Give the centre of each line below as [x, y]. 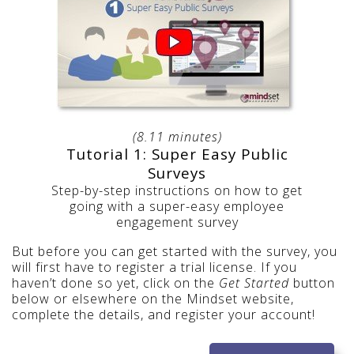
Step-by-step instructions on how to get [177, 191]
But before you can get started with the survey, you [175, 252]
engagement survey [177, 222]
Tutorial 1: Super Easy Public [177, 154]
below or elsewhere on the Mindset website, [153, 299]
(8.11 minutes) [177, 137]
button [312, 283]
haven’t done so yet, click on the [115, 283]
